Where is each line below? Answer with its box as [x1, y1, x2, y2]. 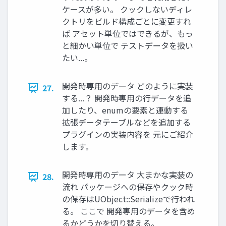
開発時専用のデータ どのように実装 [62, 80, 193, 92]
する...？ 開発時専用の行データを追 [62, 92, 191, 104]
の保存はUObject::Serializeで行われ [62, 193, 195, 205]
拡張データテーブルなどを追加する [62, 116, 191, 129]
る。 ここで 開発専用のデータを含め [62, 205, 195, 217]
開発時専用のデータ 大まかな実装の [62, 168, 193, 181]
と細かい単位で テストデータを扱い [62, 39, 193, 52]
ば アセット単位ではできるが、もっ [62, 27, 193, 40]
